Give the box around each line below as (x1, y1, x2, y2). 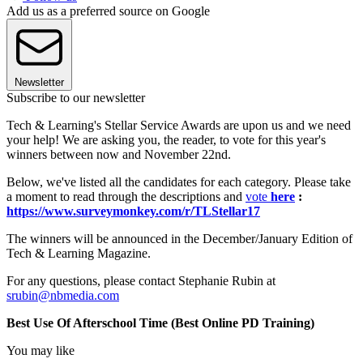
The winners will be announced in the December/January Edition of (6, 231, 352, 246)
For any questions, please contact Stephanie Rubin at (6, 273, 275, 288)
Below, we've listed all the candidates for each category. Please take (6, 174, 351, 189)
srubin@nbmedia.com (6, 288, 119, 302)
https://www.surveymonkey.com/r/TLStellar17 (6, 203, 260, 218)
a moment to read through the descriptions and (6, 189, 246, 203)
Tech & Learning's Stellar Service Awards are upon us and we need (6, 117, 351, 132)
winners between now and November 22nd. (6, 147, 231, 161)
